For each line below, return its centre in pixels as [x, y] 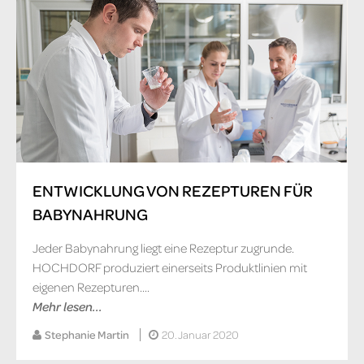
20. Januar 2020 [199, 335]
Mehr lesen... [67, 307]
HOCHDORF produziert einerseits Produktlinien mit [170, 268]
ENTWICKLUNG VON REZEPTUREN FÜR [173, 191]
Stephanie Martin [87, 335]
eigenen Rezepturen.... [91, 287]
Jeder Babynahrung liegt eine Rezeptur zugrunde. [163, 248]
